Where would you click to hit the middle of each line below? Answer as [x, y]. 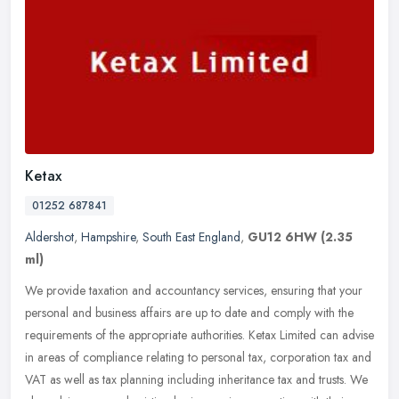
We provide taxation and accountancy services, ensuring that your [194, 290]
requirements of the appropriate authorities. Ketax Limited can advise [199, 334]
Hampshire [108, 236]
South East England [191, 236]
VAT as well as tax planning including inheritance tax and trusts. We [196, 379]
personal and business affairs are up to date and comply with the [189, 312]
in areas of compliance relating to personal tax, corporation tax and [198, 357]
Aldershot [49, 236]
